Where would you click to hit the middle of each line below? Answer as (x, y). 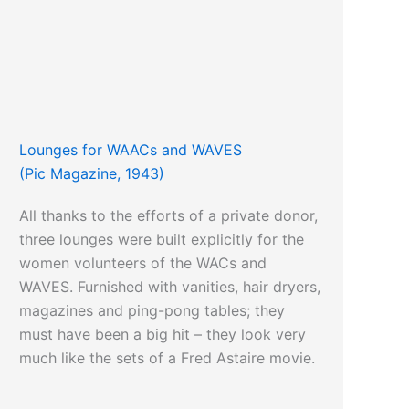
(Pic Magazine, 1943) (92, 174)
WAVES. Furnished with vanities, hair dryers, (170, 287)
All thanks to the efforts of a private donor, (169, 216)
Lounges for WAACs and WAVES (131, 150)
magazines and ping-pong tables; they (152, 311)
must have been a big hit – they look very (163, 335)
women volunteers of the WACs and (143, 263)
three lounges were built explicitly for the (162, 240)
